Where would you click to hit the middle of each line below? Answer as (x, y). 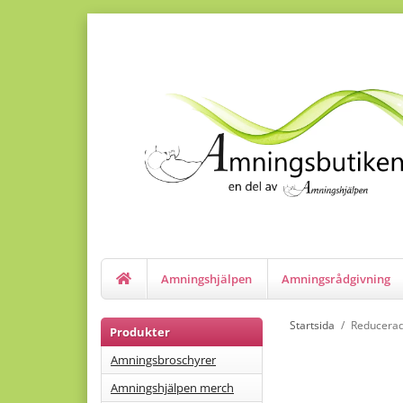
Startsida (312, 324)
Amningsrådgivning (336, 278)
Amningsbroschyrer (163, 359)
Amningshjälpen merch (172, 387)
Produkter (140, 331)
